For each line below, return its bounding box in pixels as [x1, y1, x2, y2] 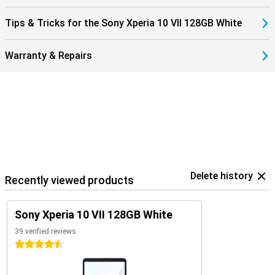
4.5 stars [15, 239, 50, 249]
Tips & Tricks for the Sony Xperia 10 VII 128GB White [5, 17, 242, 29]
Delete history [190, 170, 253, 182]
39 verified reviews [15, 227, 76, 236]
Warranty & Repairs [5, 50, 92, 61]
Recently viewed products [5, 174, 134, 187]
